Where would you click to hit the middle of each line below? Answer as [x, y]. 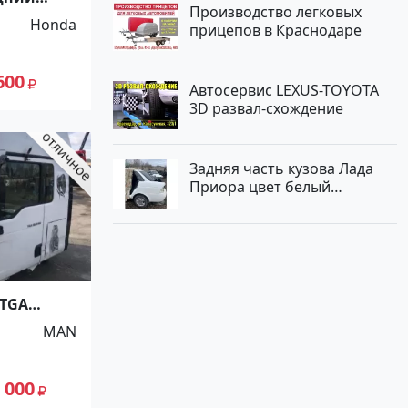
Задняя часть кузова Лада [281, 169]
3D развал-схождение [266, 108]
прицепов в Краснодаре [275, 30]
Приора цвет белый [260, 187]
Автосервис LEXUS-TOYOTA [284, 90]
